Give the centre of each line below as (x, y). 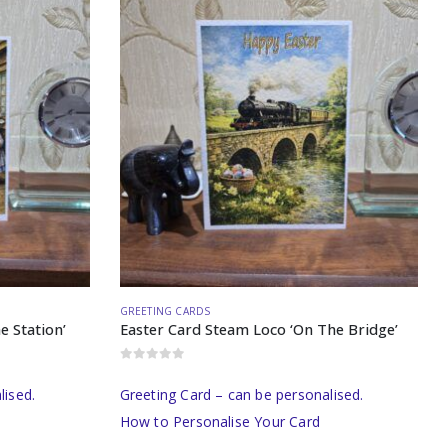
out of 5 (152, 370)
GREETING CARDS (165, 311)
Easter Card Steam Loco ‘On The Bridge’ (258, 329)
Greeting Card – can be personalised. (241, 394)
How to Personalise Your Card (220, 421)
